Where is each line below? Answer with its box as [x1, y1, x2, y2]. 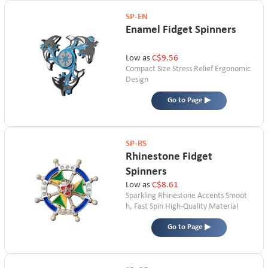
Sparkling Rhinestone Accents [125, 191, 224, 201]
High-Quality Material [165, 202, 238, 212]
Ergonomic [214, 65, 251, 74]
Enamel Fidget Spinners [125, 23, 236, 36]
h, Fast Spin [125, 202, 163, 212]
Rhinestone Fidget [125, 150, 212, 163]
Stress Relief [172, 65, 213, 74]
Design [125, 75, 148, 85]
